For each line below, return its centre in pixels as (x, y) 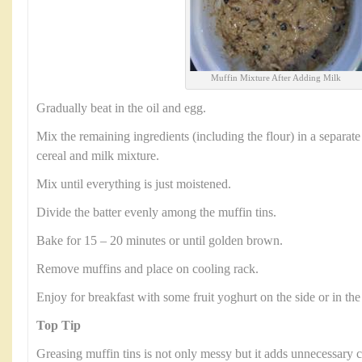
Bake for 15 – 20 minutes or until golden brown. (160, 241)
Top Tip (59, 326)
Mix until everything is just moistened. (134, 184)
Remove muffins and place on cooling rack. (147, 269)
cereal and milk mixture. (98, 156)
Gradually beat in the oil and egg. (121, 108)
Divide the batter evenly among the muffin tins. (156, 213)
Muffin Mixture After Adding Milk (276, 78)
